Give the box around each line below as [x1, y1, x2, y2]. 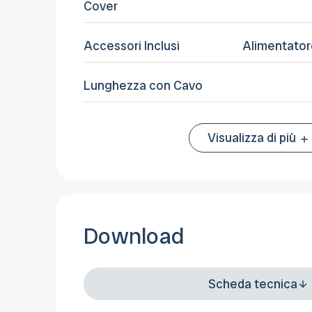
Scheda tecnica [208, 275, 297, 292]
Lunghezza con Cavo [84, 77, 203, 94]
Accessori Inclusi [84, 38, 180, 54]
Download [84, 221, 184, 251]
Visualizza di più [207, 130, 299, 146]
